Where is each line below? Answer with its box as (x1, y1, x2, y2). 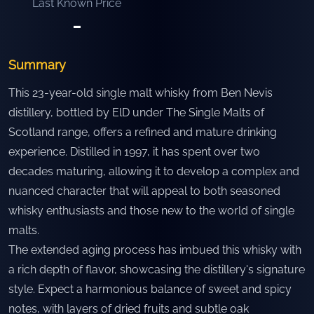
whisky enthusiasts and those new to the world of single (8, 204, 294, 217)
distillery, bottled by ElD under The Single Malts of (8, 106, 264, 119)
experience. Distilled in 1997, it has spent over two (8, 145, 260, 158)
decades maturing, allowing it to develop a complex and (8, 165, 299, 178)
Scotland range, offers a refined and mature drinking (8, 125, 277, 139)
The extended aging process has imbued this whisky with (8, 243, 301, 257)
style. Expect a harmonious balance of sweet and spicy (8, 282, 292, 296)
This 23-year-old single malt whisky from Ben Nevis (8, 86, 273, 100)
